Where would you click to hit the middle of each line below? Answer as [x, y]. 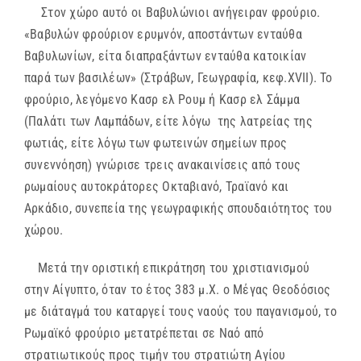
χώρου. [49, 230]
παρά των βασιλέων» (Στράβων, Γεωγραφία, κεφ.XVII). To [178, 77]
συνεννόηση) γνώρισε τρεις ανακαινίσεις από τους [162, 164]
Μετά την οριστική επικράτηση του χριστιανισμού [166, 268]
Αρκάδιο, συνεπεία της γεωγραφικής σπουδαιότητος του [178, 208]
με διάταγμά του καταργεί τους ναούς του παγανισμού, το [180, 311]
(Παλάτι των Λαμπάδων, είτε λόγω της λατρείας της [168, 121]
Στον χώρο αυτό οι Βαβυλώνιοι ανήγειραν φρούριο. [172, 12]
